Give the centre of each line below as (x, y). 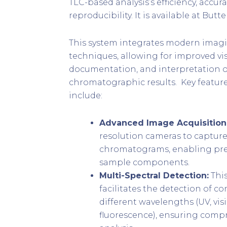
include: (85, 96)
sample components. (144, 163)
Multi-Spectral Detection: (154, 176)
